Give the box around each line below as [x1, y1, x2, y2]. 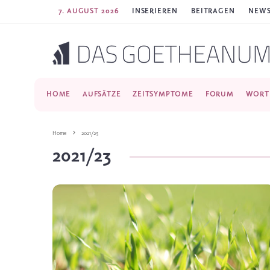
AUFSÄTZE [83, 90, 121, 98]
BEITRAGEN [190, 7, 236, 15]
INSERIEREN [131, 7, 178, 15]
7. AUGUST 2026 [58, 7, 119, 15]
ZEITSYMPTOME [133, 90, 193, 98]
